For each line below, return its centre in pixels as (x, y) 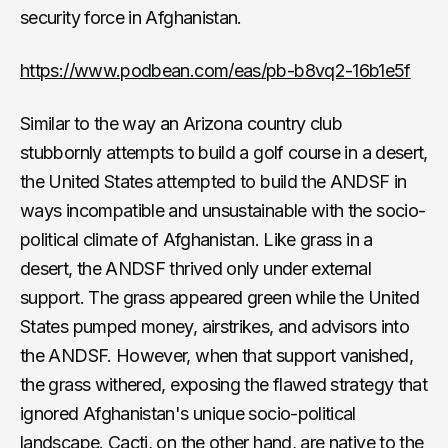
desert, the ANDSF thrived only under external (196, 268)
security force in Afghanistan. (131, 17)
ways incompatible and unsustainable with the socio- (223, 210)
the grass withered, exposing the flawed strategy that (224, 384)
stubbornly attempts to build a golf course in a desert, (224, 152)
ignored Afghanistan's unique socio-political (188, 413)
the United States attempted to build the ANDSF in (213, 181)
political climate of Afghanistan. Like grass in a (196, 239)
